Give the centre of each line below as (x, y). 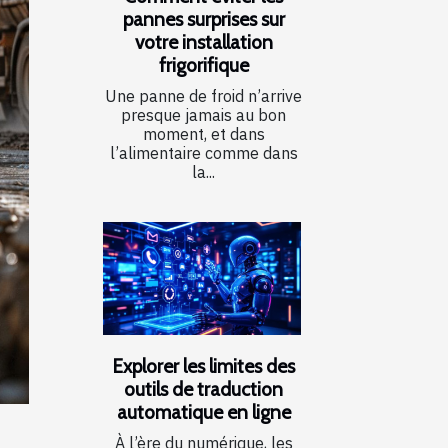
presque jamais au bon (203, 114)
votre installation (203, 41)
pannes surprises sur (203, 18)
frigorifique (203, 64)
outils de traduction (203, 388)
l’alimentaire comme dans (203, 152)
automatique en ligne (203, 411)
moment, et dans (203, 133)
